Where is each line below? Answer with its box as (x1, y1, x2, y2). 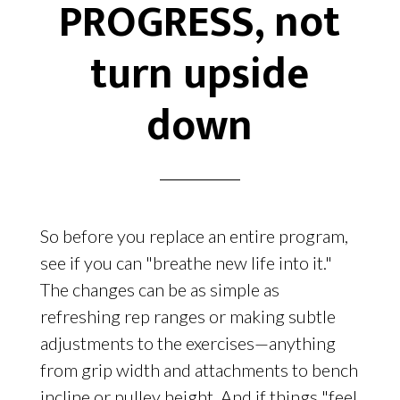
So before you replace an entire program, (39, 225, 348, 247)
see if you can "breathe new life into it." (39, 252, 332, 274)
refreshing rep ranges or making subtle (39, 305, 336, 328)
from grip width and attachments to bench (39, 359, 358, 381)
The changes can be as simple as (39, 279, 279, 301)
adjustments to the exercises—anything (39, 332, 336, 354)
